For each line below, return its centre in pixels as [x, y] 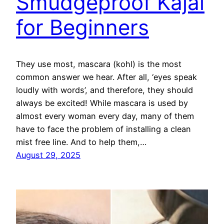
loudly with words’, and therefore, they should [104, 90]
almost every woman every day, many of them [105, 116]
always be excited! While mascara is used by [102, 103]
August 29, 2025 [48, 155]
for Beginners [82, 27]
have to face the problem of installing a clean [103, 129]
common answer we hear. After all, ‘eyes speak [106, 77]
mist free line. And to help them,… [81, 142]
